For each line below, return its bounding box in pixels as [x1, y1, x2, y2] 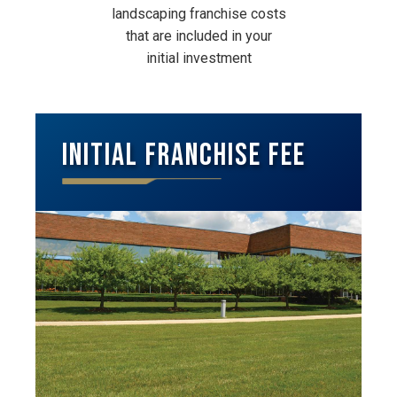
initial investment [145, 50, 252, 66]
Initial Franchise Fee [62, 136, 307, 175]
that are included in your [125, 27, 272, 44]
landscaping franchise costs [111, 5, 286, 22]
